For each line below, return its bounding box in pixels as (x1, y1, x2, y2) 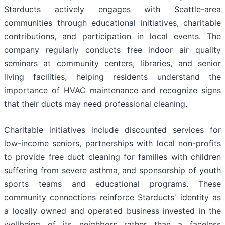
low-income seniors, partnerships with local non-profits (4, 138, 221, 149)
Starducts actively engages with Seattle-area (4, 4, 221, 15)
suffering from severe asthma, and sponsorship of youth (4, 165, 221, 176)
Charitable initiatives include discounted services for (4, 125, 221, 135)
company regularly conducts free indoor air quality (4, 45, 221, 55)
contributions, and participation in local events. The (4, 31, 221, 42)
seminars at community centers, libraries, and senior (4, 58, 221, 69)
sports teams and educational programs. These (4, 179, 221, 189)
